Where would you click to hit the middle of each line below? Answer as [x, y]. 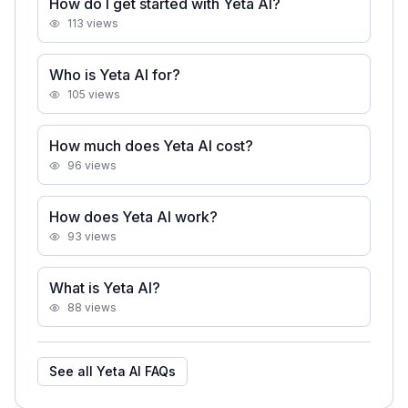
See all [73, 371]
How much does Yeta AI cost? [151, 146]
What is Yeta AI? [105, 288]
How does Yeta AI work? [133, 217]
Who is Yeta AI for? [115, 75]
